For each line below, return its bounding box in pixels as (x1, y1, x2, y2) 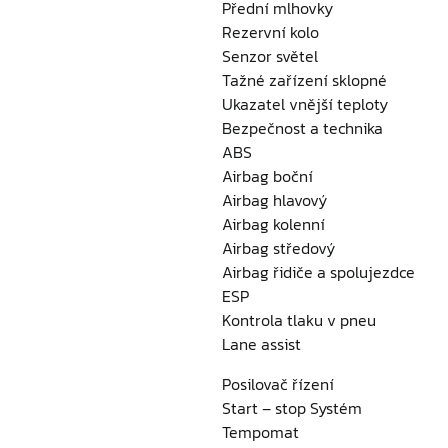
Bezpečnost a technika (222, 116, 383, 140)
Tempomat (222, 420, 299, 444)
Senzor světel (222, 44, 318, 68)
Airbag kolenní (222, 212, 325, 236)
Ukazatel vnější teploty (222, 92, 388, 116)
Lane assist (222, 332, 301, 356)
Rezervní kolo (222, 20, 319, 44)
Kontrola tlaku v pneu (222, 308, 376, 332)
